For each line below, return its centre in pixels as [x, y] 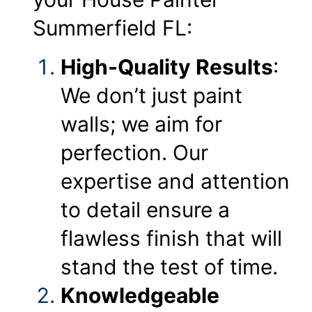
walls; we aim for [141, 124]
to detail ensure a [145, 209]
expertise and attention [175, 181]
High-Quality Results [167, 67]
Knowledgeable [140, 295]
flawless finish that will [171, 238]
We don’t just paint [151, 95]
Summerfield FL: [112, 28]
